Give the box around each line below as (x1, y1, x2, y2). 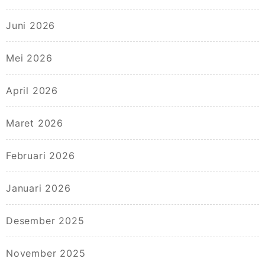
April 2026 (6, 84, 58, 96)
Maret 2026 (6, 117, 63, 129)
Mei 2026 (6, 51, 53, 64)
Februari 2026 (6, 149, 75, 161)
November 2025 (6, 247, 86, 259)
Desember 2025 (6, 214, 85, 227)
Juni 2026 (6, 19, 56, 31)
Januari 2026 (6, 182, 71, 194)
